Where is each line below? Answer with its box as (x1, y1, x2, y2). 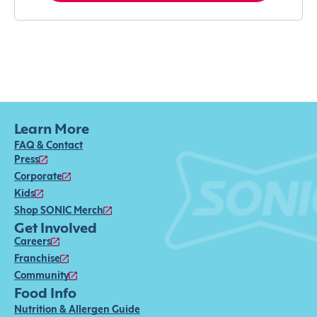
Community (14, 271, 69, 281)
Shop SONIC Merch (14, 206, 103, 216)
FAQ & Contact (14, 141, 83, 151)
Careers (14, 237, 51, 247)
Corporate (14, 172, 62, 182)
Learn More (14, 123, 89, 137)
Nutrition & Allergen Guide (14, 305, 140, 315)
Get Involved (14, 222, 97, 236)
